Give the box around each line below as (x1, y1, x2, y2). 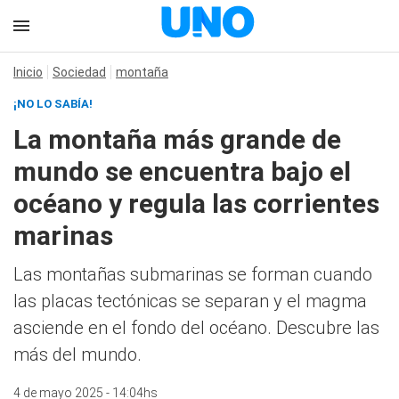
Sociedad (53, 65, 106, 79)
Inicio (13, 65, 43, 79)
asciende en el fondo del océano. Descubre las (13, 317, 379, 338)
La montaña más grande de (13, 124, 341, 155)
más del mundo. (13, 344, 142, 365)
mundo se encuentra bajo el (13, 156, 351, 187)
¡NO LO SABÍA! (13, 97, 93, 110)
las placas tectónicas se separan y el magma (13, 290, 367, 312)
